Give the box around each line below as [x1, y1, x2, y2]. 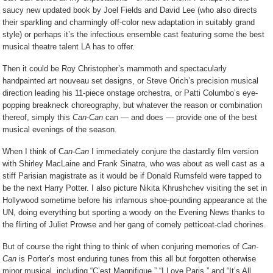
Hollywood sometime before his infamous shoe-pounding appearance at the [2, 196, 268, 205]
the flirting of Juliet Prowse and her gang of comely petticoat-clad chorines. [2, 220, 267, 229]
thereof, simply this [2, 113, 73, 122]
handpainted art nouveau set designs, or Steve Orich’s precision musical [2, 76, 259, 85]
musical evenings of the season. [2, 125, 118, 134]
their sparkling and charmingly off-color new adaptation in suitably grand [2, 18, 255, 27]
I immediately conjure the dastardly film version [91, 147, 259, 156]
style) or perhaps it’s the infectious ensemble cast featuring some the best [2, 30, 265, 39]
